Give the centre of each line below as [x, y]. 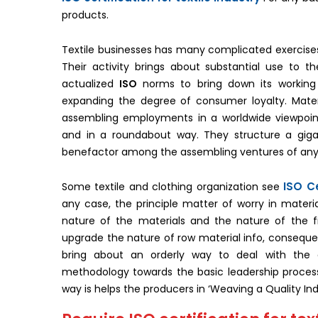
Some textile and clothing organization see [173, 187]
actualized [91, 84]
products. [85, 15]
